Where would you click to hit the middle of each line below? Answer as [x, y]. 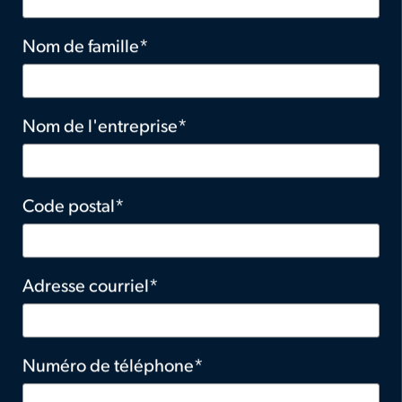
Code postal [69, 208]
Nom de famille [81, 48]
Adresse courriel [86, 288]
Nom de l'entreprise [100, 128]
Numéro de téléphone [108, 367]
